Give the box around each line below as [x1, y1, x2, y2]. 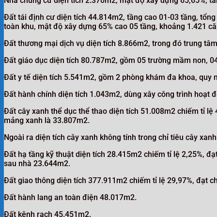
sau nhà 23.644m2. [4, 158, 70, 168]
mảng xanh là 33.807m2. [4, 115, 90, 125]
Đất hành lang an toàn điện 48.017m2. [4, 192, 137, 202]
